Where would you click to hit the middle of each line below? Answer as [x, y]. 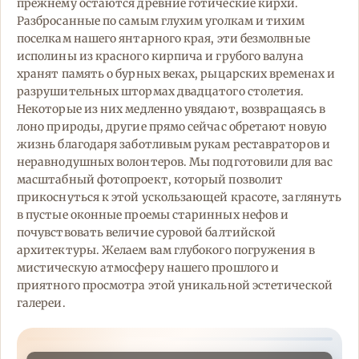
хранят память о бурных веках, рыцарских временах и [176, 74]
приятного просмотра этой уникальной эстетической [175, 286]
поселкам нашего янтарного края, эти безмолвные [163, 39]
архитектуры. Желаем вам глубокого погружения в [166, 250]
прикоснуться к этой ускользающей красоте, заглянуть [179, 198]
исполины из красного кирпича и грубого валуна [160, 56]
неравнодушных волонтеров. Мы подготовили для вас [175, 162]
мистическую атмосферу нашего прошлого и [148, 268]
